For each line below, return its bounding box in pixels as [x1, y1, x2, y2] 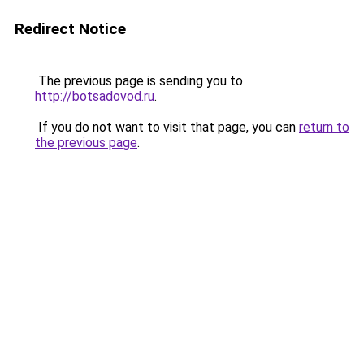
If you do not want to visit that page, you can [35, 119, 299, 135]
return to [299, 119, 349, 135]
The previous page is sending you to [35, 73, 243, 89]
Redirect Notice [15, 19, 126, 38]
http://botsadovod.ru [35, 89, 154, 104]
